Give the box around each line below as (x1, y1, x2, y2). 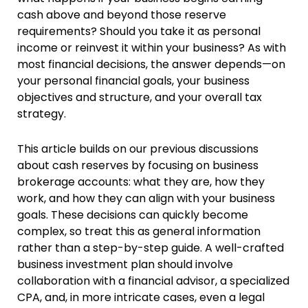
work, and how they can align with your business (17, 190, 275, 207)
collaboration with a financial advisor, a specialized (17, 273, 289, 289)
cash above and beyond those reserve (17, 7, 226, 23)
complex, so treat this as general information (17, 223, 261, 240)
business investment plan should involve (17, 256, 233, 273)
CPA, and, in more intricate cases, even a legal (17, 289, 265, 306)
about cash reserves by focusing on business (17, 157, 258, 174)
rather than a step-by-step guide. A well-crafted (17, 240, 284, 256)
